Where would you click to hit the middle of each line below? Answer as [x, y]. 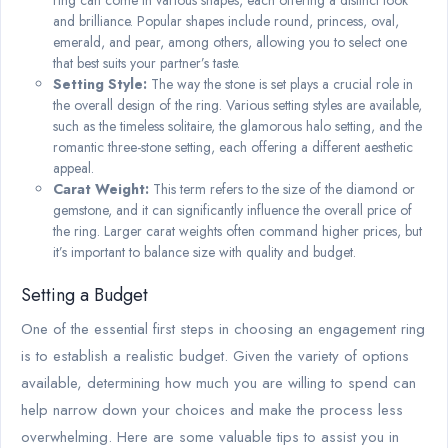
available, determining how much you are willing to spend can [218, 382]
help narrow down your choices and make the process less [212, 409]
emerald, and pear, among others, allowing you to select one [230, 41]
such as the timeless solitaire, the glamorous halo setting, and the [237, 125]
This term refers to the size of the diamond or [282, 188]
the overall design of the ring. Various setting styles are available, [237, 104]
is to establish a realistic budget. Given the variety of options [215, 355]
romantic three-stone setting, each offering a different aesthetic [233, 146]
